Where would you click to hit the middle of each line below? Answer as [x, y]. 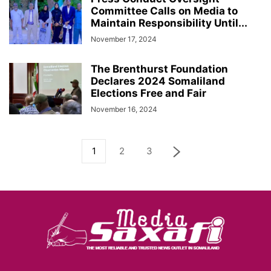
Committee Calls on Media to [164, 11]
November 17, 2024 [124, 39]
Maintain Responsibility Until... [169, 23]
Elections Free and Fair [149, 93]
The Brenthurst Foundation [159, 69]
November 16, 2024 [124, 109]
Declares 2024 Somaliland [158, 81]
